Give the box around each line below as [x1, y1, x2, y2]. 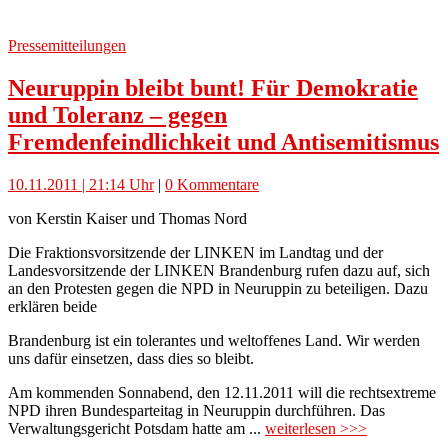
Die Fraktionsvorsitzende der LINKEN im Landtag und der [8, 243, 383, 261]
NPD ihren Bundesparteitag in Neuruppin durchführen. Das [8, 401, 385, 419]
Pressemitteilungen [8, 36, 126, 54]
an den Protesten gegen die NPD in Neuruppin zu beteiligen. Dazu [8, 279, 428, 297]
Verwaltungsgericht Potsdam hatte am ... [8, 419, 265, 437]
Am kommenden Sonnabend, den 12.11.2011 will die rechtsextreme [8, 383, 436, 401]
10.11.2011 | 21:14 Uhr [8, 175, 154, 193]
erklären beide [8, 297, 97, 315]
